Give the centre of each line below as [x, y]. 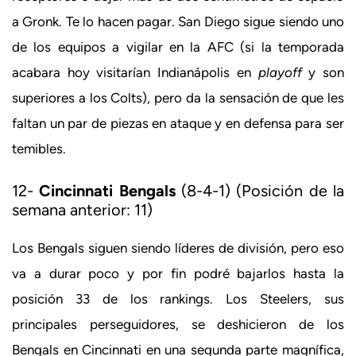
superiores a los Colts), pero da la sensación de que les [178, 97]
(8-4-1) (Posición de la [260, 191]
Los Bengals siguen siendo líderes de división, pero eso [178, 248]
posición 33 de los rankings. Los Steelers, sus [178, 299]
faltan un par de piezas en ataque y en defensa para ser [178, 123]
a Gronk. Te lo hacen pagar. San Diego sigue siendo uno [178, 21]
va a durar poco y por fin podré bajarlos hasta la [178, 274]
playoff [283, 72]
